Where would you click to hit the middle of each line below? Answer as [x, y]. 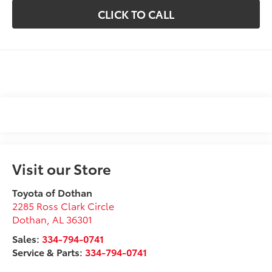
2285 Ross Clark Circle [63, 205]
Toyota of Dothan [53, 192]
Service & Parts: [49, 251]
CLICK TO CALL [136, 14]
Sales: [27, 238]
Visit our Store [62, 168]
